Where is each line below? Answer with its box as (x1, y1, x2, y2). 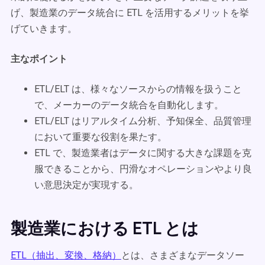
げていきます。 (11, 23, 77, 34)
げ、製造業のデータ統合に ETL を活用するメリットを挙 (11, 7, 249, 18)
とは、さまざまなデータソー (121, 250, 244, 261)
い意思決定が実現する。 (34, 179, 138, 190)
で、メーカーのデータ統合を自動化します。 (34, 99, 224, 111)
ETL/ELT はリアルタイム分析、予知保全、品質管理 (34, 115, 251, 127)
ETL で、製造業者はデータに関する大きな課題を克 (34, 147, 251, 159)
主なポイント (11, 53, 67, 64)
